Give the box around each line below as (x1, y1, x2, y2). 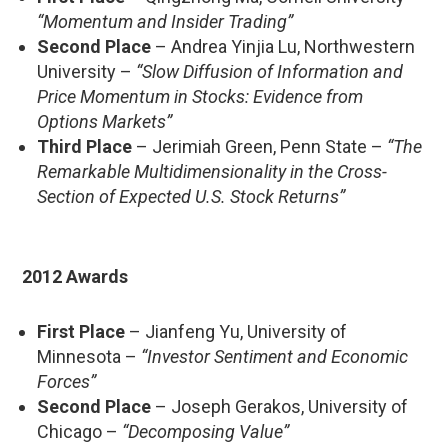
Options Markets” (37, 110, 172, 132)
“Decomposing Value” (122, 420, 289, 442)
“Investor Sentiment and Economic (141, 345, 408, 367)
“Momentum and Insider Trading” (37, 10, 293, 32)
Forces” (37, 370, 96, 392)
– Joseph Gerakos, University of (151, 395, 408, 417)
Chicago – (37, 420, 122, 442)
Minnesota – (37, 345, 141, 367)
